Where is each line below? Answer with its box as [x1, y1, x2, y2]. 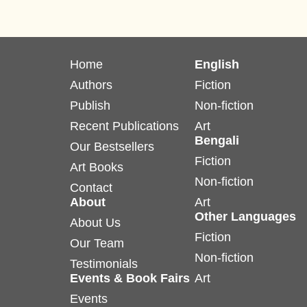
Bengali [195, 134, 240, 148]
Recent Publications [70, 119, 179, 134]
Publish [70, 99, 110, 113]
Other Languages [195, 210, 297, 224]
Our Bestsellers [70, 140, 154, 154]
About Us [70, 216, 121, 230]
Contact [70, 181, 112, 195]
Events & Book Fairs [70, 271, 190, 286]
